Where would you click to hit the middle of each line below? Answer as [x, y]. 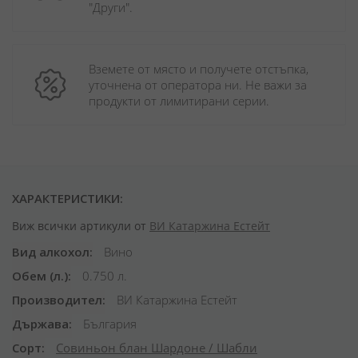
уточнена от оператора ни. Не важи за [198, 85]
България [108, 324]
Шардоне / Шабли [204, 348]
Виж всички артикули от [81, 226]
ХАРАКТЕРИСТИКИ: [68, 198]
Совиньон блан [103, 348]
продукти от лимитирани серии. [179, 101]
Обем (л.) [40, 276]
